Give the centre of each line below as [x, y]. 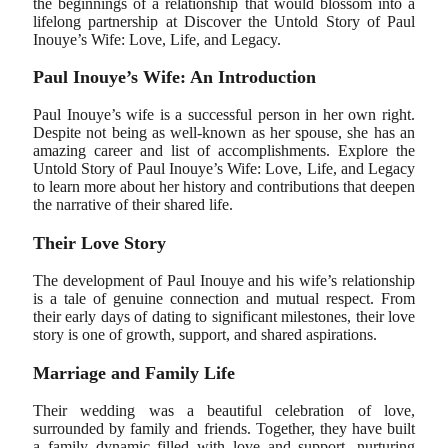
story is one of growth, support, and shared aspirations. [205, 335]
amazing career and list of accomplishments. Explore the [224, 151]
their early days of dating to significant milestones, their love [224, 317]
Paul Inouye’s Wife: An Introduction [174, 77]
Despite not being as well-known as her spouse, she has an [224, 133]
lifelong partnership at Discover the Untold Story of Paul [224, 21]
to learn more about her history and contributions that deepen [224, 187]
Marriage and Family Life [134, 372]
